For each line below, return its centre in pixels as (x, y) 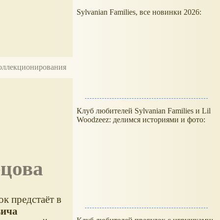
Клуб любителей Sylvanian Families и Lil (144, 111)
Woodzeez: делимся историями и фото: (141, 120)
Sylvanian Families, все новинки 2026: (140, 12)
